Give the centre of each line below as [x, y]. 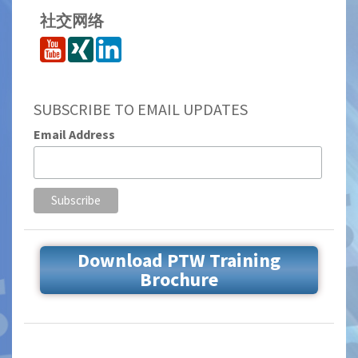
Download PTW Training [179, 261]
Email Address [74, 135]
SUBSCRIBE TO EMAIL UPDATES [140, 109]
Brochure [179, 280]
